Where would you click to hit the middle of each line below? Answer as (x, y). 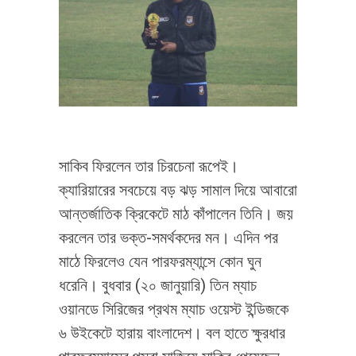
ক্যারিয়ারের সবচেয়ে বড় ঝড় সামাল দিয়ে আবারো (178, 190)
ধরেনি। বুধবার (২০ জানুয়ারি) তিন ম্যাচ (158, 285)
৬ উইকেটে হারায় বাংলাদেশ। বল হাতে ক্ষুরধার (172, 333)
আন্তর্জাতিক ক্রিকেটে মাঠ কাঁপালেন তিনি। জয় (176, 213)
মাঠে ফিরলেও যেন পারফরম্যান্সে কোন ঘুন (160, 261)
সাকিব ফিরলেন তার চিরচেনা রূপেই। (149, 166)
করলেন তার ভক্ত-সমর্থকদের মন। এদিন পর (168, 237)
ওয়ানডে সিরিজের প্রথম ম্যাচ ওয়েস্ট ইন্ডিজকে (174, 309)
